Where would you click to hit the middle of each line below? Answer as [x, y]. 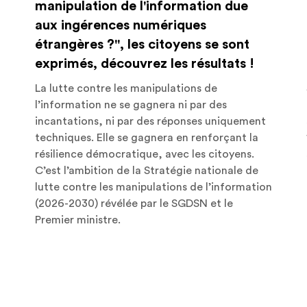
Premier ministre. [77, 220]
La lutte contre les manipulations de [126, 88]
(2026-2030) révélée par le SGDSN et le [134, 203]
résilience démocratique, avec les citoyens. [144, 154]
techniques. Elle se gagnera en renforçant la [146, 137]
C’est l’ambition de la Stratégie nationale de [146, 170]
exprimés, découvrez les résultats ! [144, 63]
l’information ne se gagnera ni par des [131, 105]
